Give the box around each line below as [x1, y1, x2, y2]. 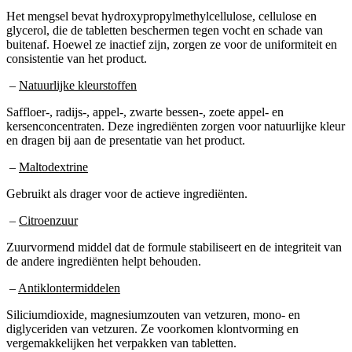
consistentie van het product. [6, 51, 147, 65]
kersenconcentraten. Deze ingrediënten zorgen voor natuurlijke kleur [6, 119, 345, 133]
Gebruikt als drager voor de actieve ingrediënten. [6, 186, 247, 200]
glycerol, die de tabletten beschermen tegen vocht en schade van [6, 23, 323, 37]
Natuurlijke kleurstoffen [19, 78, 137, 92]
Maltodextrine [19, 159, 88, 174]
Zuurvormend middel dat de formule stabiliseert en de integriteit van [6, 240, 342, 254]
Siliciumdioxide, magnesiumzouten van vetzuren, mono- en [6, 307, 300, 321]
